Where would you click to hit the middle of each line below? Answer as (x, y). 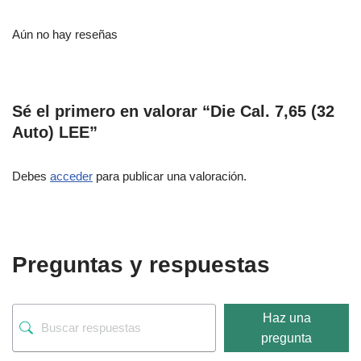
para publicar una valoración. (170, 176)
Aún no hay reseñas (65, 34)
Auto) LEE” (55, 132)
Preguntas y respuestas (141, 264)
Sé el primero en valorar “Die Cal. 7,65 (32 (173, 111)
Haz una (286, 317)
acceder (71, 176)
